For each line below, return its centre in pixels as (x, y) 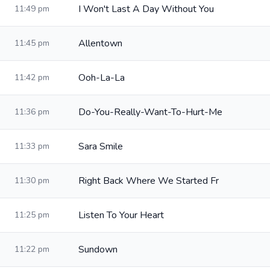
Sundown (98, 250)
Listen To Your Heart (121, 215)
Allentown (100, 43)
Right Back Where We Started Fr (149, 181)
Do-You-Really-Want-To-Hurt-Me (150, 112)
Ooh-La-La (102, 78)
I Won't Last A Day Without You (146, 9)
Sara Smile (101, 146)
